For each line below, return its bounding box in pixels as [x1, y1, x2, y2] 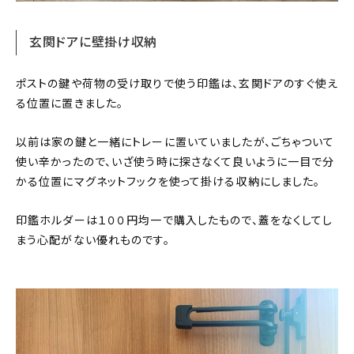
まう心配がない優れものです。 [16, 233, 170, 248]
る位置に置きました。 [16, 96, 124, 111]
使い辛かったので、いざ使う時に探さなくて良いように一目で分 [16, 155, 335, 170]
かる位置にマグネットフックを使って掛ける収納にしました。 [16, 175, 321, 190]
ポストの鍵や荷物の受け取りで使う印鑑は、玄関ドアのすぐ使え [16, 77, 339, 92]
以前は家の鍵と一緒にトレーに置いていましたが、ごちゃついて [16, 135, 335, 150]
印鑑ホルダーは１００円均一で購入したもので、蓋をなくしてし [16, 213, 333, 228]
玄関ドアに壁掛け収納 [29, 35, 158, 51]
